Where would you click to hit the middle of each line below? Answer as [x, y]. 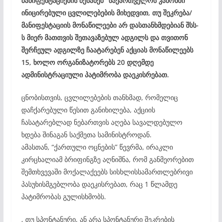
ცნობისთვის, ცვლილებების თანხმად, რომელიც [99, 98]
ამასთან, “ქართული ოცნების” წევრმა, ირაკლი [97, 147]
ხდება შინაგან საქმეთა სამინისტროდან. [86, 135]
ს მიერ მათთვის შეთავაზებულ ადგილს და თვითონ [104, 38]
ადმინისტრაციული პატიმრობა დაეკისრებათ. [95, 75]
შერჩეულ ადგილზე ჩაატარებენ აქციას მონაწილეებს [107, 50]
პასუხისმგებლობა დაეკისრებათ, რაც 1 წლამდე [99, 184]
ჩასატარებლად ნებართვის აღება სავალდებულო [102, 122]
